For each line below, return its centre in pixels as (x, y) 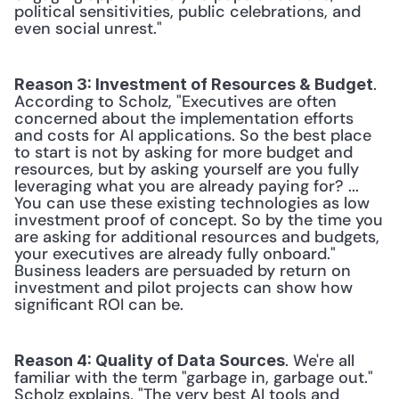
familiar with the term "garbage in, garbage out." (194, 378)
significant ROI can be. (99, 305)
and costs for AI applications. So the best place (193, 135)
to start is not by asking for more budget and (183, 152)
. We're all (320, 361)
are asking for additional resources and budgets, (197, 237)
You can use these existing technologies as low (192, 203)
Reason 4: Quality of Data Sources (150, 360)
